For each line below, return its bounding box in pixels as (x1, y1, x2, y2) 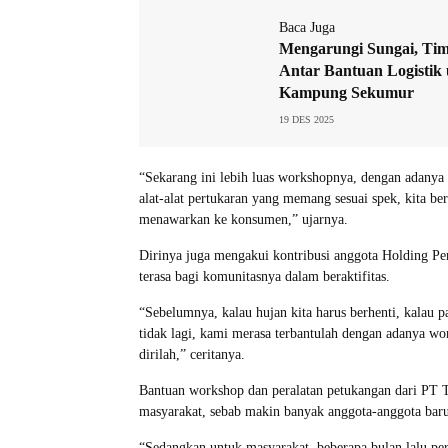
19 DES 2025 (279, 113, 334, 125)
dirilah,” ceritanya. (139, 346, 245, 362)
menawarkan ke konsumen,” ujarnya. (139, 211, 348, 227)
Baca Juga (279, 19, 335, 35)
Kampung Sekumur (279, 83, 414, 101)
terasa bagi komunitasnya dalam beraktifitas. (139, 268, 390, 284)
